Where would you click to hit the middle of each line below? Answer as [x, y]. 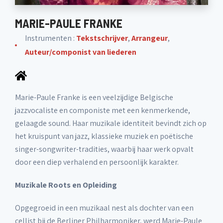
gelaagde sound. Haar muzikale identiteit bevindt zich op [111, 123]
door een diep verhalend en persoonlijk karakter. [97, 162]
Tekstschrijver [102, 38]
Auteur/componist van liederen [81, 52]
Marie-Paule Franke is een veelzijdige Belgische [94, 97]
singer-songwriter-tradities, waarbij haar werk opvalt [104, 149]
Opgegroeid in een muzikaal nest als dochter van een [104, 208]
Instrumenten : [51, 38]
